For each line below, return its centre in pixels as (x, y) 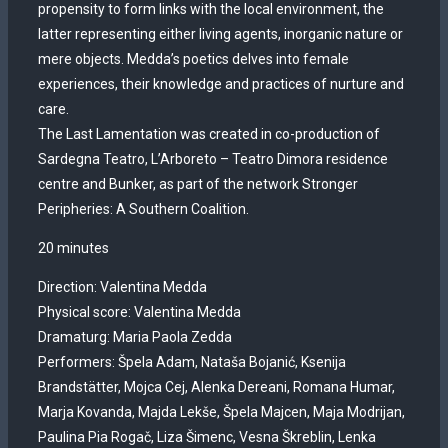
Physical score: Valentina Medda (139, 312)
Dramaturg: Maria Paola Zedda (135, 337)
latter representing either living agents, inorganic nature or (220, 34)
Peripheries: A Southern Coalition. (143, 209)
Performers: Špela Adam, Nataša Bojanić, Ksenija (192, 362)
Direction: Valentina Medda (122, 287)
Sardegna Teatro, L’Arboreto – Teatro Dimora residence (213, 159)
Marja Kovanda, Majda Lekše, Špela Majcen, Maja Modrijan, (221, 412)
